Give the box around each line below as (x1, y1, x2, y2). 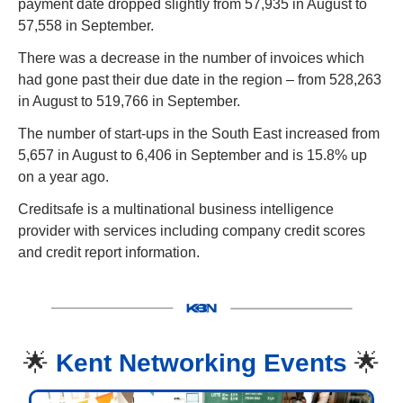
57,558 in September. (18, 18, 154, 34)
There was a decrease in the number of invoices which (18, 50, 364, 67)
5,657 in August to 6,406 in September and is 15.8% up (18, 148, 367, 164)
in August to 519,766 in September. (18, 94, 240, 110)
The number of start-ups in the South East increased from (18, 126, 380, 142)
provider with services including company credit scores (18, 223, 365, 239)
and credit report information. (18, 245, 200, 261)
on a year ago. (18, 169, 109, 185)
